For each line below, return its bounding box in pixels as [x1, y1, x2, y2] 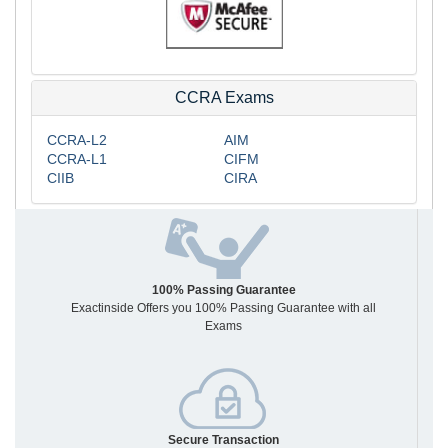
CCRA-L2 [47, 131, 107, 148]
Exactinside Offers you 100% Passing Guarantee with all [71, 300, 376, 315]
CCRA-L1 [47, 150, 107, 167]
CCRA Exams [174, 88, 274, 106]
